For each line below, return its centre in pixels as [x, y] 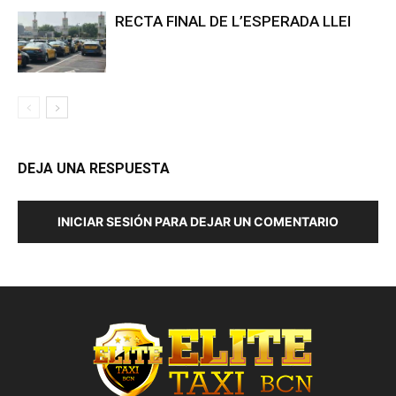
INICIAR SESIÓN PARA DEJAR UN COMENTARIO [198, 221]
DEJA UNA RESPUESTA [94, 168]
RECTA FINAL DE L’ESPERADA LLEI [233, 21]
